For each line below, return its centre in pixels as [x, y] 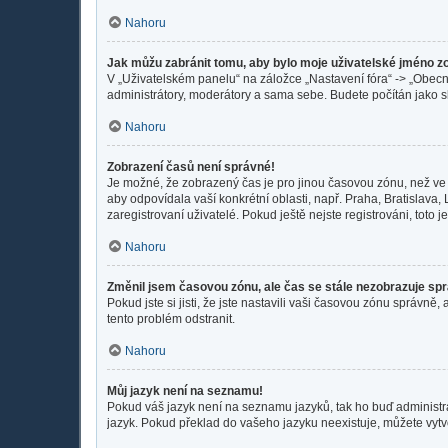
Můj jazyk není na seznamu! [185, 390]
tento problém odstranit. [171, 318]
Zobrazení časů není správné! [191, 166]
